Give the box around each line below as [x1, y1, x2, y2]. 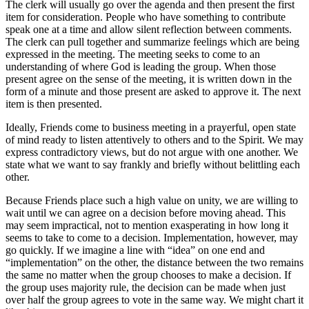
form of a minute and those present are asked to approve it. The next [6, 86, 301, 98]
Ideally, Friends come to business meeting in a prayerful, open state [6, 121, 296, 134]
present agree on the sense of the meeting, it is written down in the [6, 73, 292, 86]
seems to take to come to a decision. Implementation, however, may [6, 232, 298, 244]
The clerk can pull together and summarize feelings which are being [6, 36, 299, 48]
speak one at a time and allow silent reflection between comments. [6, 23, 292, 36]
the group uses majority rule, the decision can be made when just [6, 281, 286, 294]
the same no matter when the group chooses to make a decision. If [6, 269, 291, 281]
